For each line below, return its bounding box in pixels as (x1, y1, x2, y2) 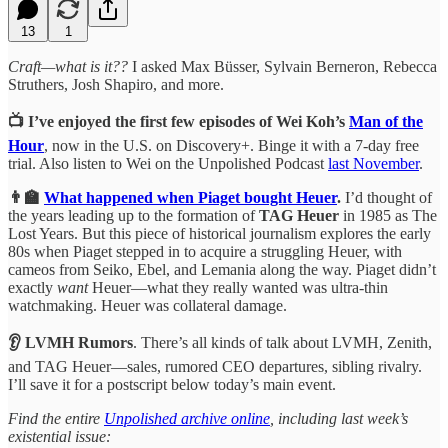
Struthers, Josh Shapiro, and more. (8, 75, 224, 93)
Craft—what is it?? (8, 57, 128, 75)
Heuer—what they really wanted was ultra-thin (88, 278, 388, 296)
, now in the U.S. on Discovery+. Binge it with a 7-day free (44, 136, 419, 154)
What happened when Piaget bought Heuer (44, 188, 337, 206)
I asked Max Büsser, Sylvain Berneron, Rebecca (128, 57, 437, 75)
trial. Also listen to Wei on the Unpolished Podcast (8, 154, 328, 172)
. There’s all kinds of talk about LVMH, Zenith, (133, 333, 432, 351)
